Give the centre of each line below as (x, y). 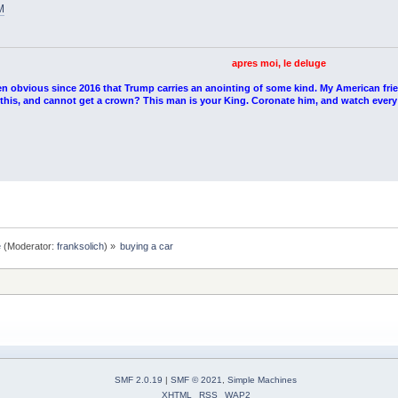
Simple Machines (262, 379)
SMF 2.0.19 (139, 379)
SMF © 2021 (196, 379)
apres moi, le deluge (279, 64)
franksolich (81, 246)
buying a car (147, 246)
